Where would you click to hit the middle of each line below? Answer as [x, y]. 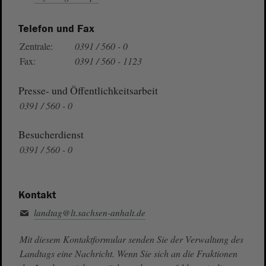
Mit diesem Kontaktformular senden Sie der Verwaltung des [131, 239]
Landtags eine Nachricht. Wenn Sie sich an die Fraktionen [128, 254]
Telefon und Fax [56, 29]
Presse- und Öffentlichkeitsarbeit [88, 90]
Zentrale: [36, 46]
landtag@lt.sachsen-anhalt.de [89, 213]
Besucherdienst [51, 134]
